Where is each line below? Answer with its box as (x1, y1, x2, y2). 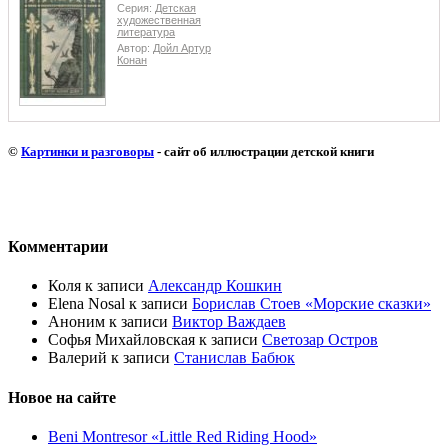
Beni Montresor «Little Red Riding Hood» (48, 428, 317, 445)
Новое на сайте (8, 388, 116, 406)
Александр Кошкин (148, 277, 282, 295)
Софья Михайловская (48, 331, 195, 349)
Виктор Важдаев (172, 313, 286, 331)
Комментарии (8, 238, 108, 256)
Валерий (48, 349, 107, 367)
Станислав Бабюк (174, 349, 295, 367)
